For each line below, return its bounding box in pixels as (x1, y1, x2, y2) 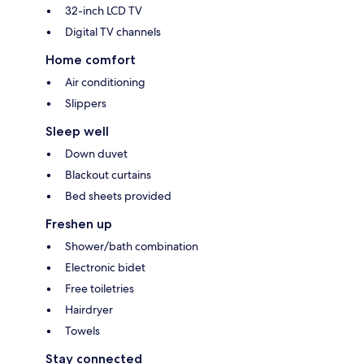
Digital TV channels (65, 24, 161, 39)
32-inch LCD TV (65, 2, 142, 18)
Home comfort (45, 51, 136, 67)
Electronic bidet (65, 259, 145, 275)
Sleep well (45, 123, 109, 139)
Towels (65, 323, 100, 338)
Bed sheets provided (65, 188, 171, 203)
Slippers (65, 95, 106, 110)
